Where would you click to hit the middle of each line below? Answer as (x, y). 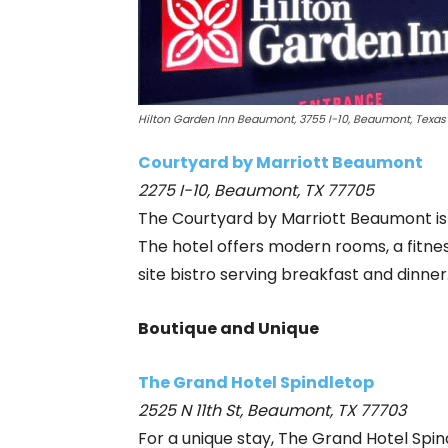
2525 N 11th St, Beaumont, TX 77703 (272, 410)
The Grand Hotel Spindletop (256, 382)
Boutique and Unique (228, 328)
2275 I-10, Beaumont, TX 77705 (256, 190)
